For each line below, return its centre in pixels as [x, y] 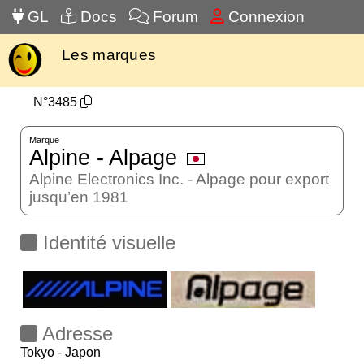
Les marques [109, 55]
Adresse [75, 334]
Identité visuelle [106, 243]
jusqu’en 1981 [79, 197]
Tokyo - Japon [61, 352]
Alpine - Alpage [103, 157]
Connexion [264, 17]
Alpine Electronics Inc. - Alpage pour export [179, 179]
